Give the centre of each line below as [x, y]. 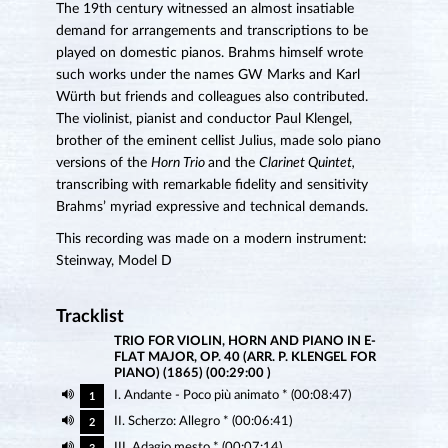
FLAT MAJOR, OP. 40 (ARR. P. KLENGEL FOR [244, 358]
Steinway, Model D [113, 261]
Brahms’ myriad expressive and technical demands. [211, 207]
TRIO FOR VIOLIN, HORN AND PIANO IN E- [244, 342]
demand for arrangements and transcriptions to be [211, 31]
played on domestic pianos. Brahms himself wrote [209, 53]
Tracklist [89, 317]
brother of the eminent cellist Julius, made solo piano [218, 141]
